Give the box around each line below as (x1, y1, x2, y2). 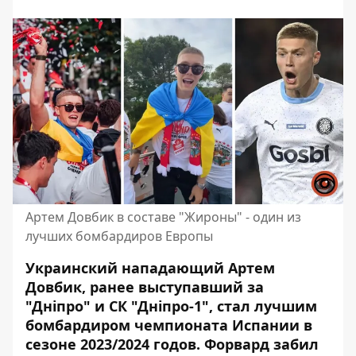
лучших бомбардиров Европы (25, 227, 213, 245)
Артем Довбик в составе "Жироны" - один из (25, 208, 301, 226)
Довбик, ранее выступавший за (25, 277, 264, 296)
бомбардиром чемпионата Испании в (25, 315, 312, 335)
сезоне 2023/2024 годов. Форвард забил (25, 335, 319, 354)
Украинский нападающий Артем (25, 258, 275, 277)
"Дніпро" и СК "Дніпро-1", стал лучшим (25, 296, 317, 315)
